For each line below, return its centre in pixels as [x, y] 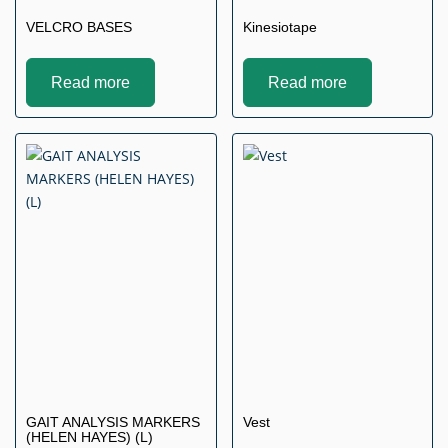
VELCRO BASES [79, 27]
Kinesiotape [279, 27]
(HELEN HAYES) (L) [89, 437]
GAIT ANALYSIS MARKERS [113, 422]
